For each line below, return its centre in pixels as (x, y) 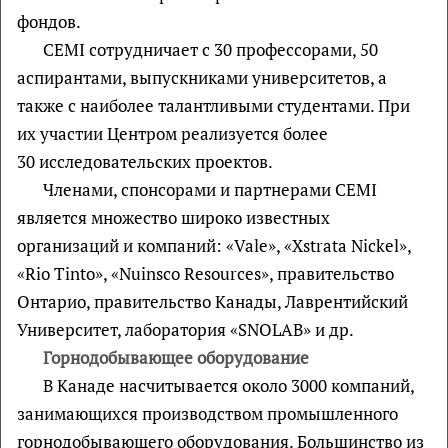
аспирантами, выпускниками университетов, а (202, 77)
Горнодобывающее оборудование (175, 357)
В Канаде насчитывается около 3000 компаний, (228, 385)
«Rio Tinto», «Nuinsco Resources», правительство (205, 273)
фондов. (49, 21)
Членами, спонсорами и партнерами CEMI (209, 189)
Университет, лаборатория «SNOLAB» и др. (187, 329)
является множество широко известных (173, 217)
